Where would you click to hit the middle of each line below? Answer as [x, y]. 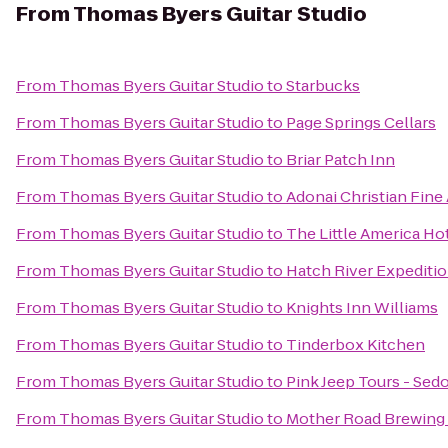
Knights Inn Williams [362, 307]
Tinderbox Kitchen [355, 344]
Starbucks [323, 85]
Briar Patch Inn [340, 159]
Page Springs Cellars [361, 122]
